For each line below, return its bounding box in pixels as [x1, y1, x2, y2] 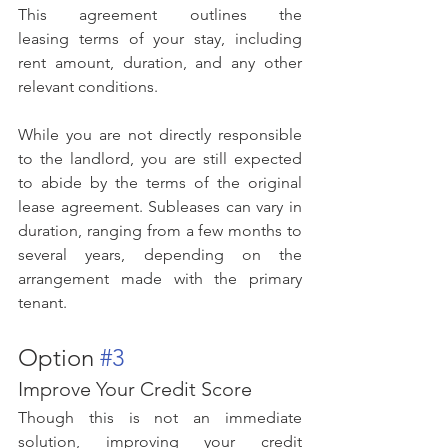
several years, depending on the [18, 244, 302, 264]
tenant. [18, 292, 67, 312]
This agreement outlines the [18, 4, 302, 24]
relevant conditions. [18, 76, 158, 96]
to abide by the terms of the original [18, 172, 302, 192]
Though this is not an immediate [18, 407, 302, 427]
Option [18, 342, 100, 372]
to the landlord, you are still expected [18, 148, 302, 168]
